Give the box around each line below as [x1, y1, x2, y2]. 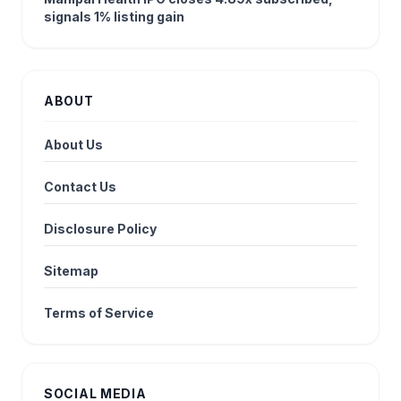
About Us [44, 137, 103, 152]
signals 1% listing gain [44, 9, 184, 24]
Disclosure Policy [44, 221, 157, 236]
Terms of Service [44, 305, 154, 320]
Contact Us [44, 179, 116, 194]
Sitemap [44, 263, 98, 278]
